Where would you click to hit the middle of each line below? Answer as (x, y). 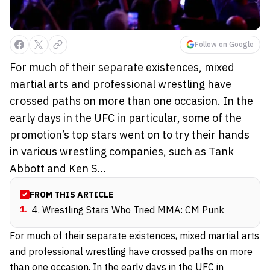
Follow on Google (224, 44)
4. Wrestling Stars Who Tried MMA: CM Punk (128, 209)
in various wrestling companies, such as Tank (122, 151)
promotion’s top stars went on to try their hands (130, 134)
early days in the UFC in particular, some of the (126, 118)
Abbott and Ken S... (58, 168)
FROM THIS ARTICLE (71, 194)
